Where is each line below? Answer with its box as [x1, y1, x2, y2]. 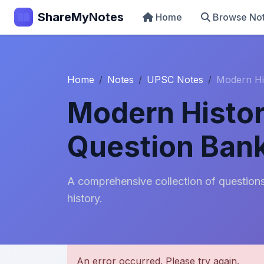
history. [67, 192, 103, 204]
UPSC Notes [147, 74, 203, 85]
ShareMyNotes [38, 10, 124, 24]
